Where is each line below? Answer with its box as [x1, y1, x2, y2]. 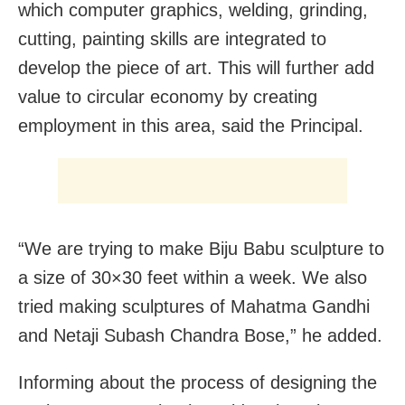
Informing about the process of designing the [18, 372, 377, 392]
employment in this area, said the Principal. [18, 115, 363, 136]
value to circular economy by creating [18, 86, 317, 107]
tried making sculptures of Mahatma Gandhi [18, 296, 370, 316]
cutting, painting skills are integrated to [18, 28, 326, 49]
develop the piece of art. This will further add [18, 57, 374, 78]
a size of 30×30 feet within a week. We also [18, 267, 367, 287]
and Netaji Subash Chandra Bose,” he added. [18, 325, 382, 345]
